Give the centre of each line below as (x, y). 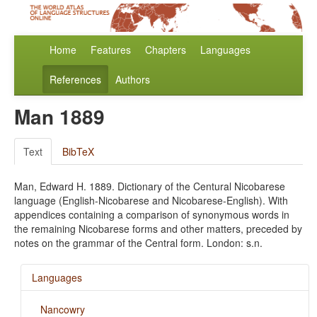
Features (111, 50)
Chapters (166, 50)
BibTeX (78, 152)
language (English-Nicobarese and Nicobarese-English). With (151, 201)
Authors (133, 80)
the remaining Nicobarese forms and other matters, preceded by (158, 229)
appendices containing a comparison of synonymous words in (152, 215)
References (75, 80)
